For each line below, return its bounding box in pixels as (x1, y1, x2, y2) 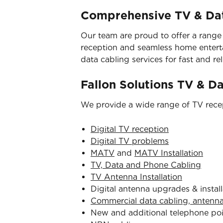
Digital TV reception (91, 124, 169, 134)
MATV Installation (134, 148, 203, 158)
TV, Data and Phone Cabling (91, 160, 201, 170)
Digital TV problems (91, 136, 169, 146)
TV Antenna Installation (91, 172, 182, 182)
